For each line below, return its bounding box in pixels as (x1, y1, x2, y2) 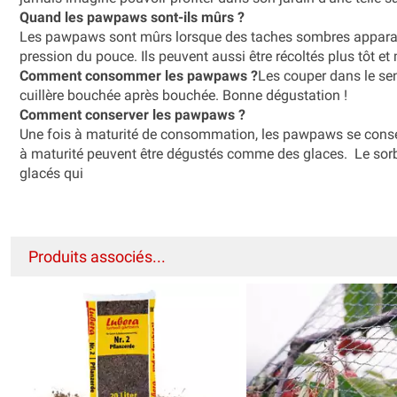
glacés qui (19, 164, 83, 182)
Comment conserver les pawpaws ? (19, 105, 245, 123)
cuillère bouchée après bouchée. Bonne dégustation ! (19, 86, 347, 104)
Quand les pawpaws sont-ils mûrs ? (19, 8, 245, 26)
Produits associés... (28, 246, 166, 266)
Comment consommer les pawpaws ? (19, 66, 258, 84)
